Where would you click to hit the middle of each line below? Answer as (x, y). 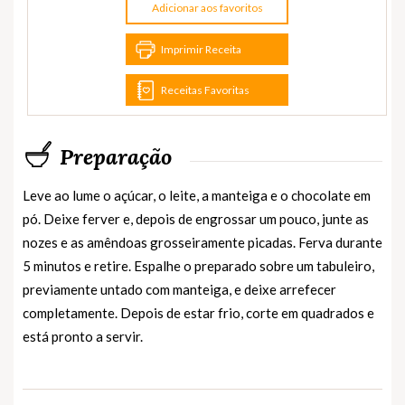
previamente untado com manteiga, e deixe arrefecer (179, 290)
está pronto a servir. (83, 337)
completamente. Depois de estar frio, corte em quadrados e (198, 313)
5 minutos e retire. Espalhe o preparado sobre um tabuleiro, (198, 266)
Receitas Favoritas (205, 90)
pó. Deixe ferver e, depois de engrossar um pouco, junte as (196, 219)
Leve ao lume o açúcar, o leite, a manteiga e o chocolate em (197, 196)
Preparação (116, 157)
